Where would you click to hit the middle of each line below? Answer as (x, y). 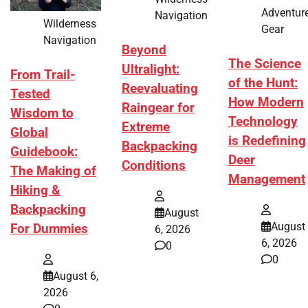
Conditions (154, 166)
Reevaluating (160, 89)
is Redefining (267, 141)
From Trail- (43, 75)
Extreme (146, 128)
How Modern (266, 103)
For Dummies (49, 229)
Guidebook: (44, 152)
